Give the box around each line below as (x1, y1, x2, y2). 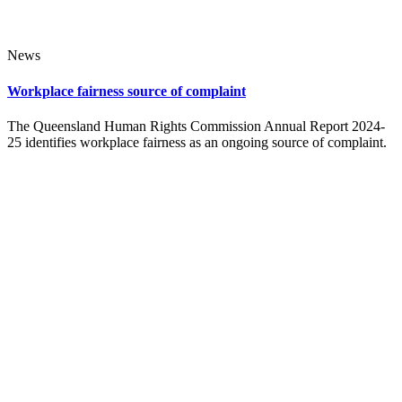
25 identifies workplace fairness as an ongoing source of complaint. (7, 134, 387, 150)
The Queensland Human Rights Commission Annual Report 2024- (7, 118, 385, 134)
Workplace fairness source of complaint (7, 83, 246, 99)
